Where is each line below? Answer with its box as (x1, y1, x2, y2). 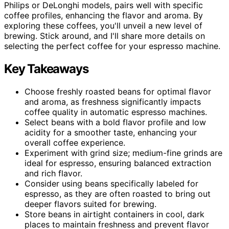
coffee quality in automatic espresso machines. (25, 106, 207, 117)
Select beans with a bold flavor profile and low (25, 117, 206, 127)
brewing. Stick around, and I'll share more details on (4, 30, 205, 41)
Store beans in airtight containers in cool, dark (25, 209, 204, 219)
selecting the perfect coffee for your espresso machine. (4, 40, 220, 51)
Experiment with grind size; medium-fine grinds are (25, 147, 222, 158)
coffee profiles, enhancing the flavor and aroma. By (4, 10, 203, 20)
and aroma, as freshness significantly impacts (25, 96, 201, 107)
